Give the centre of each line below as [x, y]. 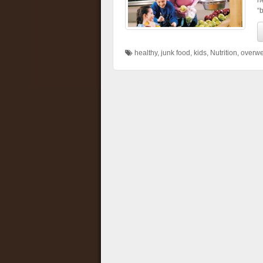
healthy [146, 53]
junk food [176, 53]
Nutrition [224, 53]
